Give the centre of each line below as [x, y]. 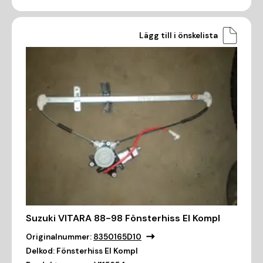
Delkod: [40, 251]
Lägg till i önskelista [178, 35]
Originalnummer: [59, 237]
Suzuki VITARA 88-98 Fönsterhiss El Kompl [123, 218]
